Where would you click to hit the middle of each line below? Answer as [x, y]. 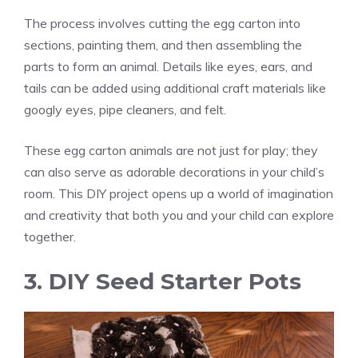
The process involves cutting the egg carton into [162, 23]
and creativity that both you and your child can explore [179, 215]
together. [50, 236]
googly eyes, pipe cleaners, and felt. [125, 109]
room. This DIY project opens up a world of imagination [179, 193]
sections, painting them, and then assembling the [163, 44]
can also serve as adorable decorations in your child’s [174, 171]
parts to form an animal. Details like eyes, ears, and [168, 66]
